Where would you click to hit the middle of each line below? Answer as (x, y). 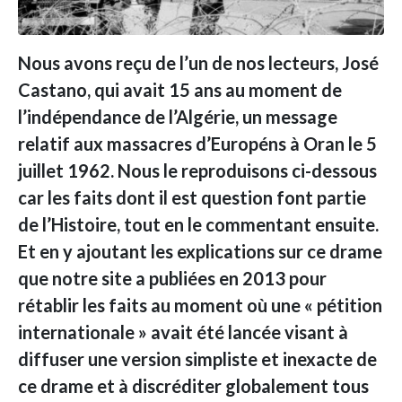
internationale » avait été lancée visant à (183, 332)
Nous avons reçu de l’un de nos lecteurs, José (198, 62)
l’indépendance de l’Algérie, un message (178, 116)
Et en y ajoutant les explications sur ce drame (200, 251)
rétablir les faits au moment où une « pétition (200, 305)
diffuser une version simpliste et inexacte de (197, 358)
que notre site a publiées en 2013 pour (172, 278)
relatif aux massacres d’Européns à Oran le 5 (197, 143)
